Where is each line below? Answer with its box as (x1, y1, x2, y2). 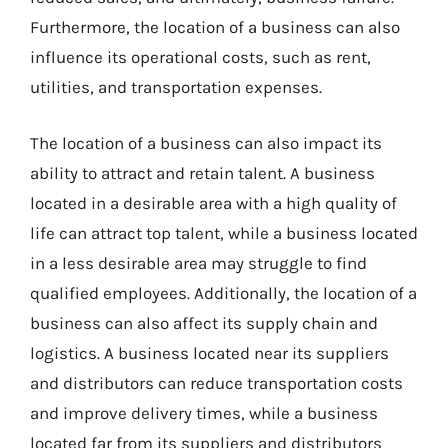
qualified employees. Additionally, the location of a (30, 282, 417, 303)
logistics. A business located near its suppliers (30, 342, 389, 363)
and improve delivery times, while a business (30, 402, 378, 423)
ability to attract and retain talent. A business (30, 162, 375, 183)
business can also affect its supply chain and (30, 312, 378, 333)
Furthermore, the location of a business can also (30, 17, 400, 37)
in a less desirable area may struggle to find (30, 252, 367, 273)
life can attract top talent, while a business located (30, 222, 418, 243)
